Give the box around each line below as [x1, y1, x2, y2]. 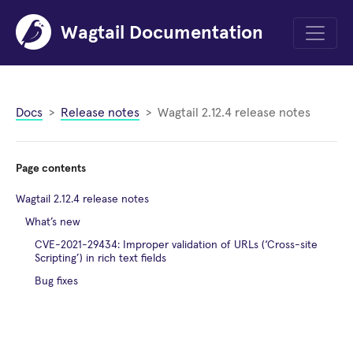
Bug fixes [35, 276, 78, 287]
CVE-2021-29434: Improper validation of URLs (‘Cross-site [35, 240, 318, 251]
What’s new [25, 217, 80, 228]
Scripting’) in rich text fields [35, 253, 166, 264]
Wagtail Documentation [61, 23, 263, 43]
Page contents [16, 163, 86, 174]
